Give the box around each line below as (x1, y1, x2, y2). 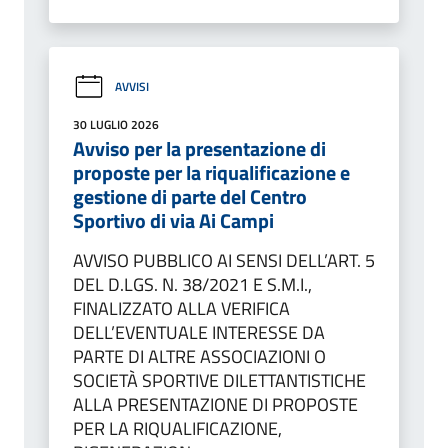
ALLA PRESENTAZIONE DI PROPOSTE (73, 390, 358, 418)
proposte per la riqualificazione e (73, 156, 350, 188)
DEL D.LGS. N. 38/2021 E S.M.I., (73, 270, 312, 298)
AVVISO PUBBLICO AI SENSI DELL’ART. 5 (73, 246, 375, 274)
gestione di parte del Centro (73, 180, 307, 212)
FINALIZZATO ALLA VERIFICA (73, 294, 290, 322)
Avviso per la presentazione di (73, 132, 326, 164)
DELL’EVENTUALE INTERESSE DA (73, 318, 325, 346)
